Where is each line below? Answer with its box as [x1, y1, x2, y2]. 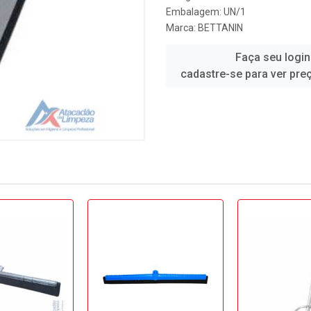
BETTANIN [198, 22, 243, 33]
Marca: [166, 22, 198, 33]
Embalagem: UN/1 [166, 6, 246, 17]
